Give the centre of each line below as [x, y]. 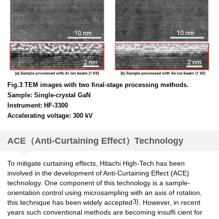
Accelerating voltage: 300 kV [50, 116]
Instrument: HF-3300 [38, 106]
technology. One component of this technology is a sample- [99, 183]
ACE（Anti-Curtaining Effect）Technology [95, 141]
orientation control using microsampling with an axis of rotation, [105, 193]
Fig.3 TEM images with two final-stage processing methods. [98, 85]
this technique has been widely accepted [70, 203]
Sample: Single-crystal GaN [49, 95]
